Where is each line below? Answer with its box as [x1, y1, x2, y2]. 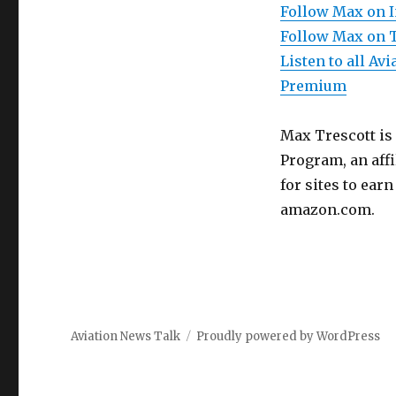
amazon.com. [279, 201, 375, 219]
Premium [279, 77, 346, 95]
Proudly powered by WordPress [196, 329, 381, 345]
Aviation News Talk [71, 329, 181, 345]
